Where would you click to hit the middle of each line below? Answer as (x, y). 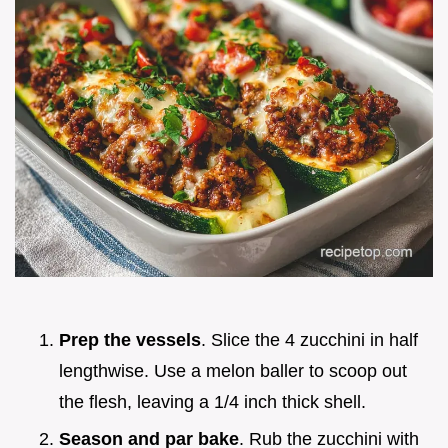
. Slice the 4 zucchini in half (309, 340)
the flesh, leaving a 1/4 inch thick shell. (212, 402)
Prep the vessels (130, 340)
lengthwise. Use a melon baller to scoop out (233, 371)
